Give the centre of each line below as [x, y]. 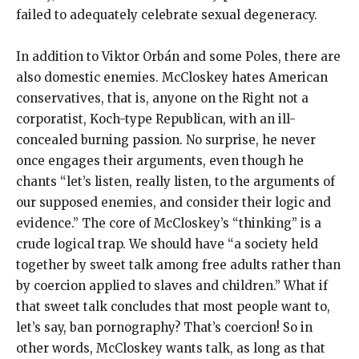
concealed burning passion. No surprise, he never [166, 140]
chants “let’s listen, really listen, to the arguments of [175, 182]
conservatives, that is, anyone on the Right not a [162, 99]
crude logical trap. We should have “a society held [167, 244]
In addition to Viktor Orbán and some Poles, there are [178, 57]
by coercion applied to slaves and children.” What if [172, 286]
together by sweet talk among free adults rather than [178, 265]
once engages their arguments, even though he [160, 161]
